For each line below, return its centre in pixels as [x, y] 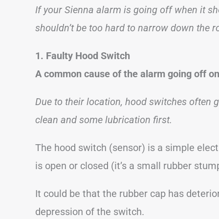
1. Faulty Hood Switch [83, 55]
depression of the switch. [90, 211]
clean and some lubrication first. [104, 120]
